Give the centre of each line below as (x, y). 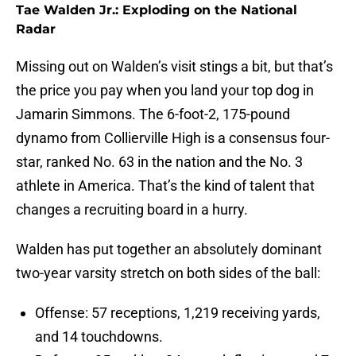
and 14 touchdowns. (99, 337)
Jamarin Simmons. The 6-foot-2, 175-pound (153, 114)
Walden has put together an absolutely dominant (169, 250)
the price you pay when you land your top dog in (165, 91)
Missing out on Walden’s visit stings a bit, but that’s (174, 67)
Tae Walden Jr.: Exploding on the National (157, 10)
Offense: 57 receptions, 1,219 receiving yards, (178, 313)
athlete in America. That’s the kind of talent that (165, 186)
